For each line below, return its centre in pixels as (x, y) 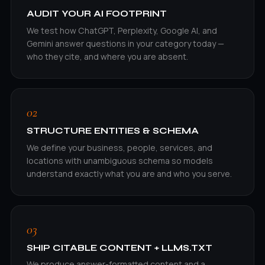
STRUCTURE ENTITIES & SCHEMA (112, 130)
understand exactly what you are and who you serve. (129, 173)
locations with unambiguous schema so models (119, 160)
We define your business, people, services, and (119, 147)
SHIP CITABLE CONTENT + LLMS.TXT (119, 248)
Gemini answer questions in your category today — (125, 43)
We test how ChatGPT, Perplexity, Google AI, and (122, 30)
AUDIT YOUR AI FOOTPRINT (96, 14)
